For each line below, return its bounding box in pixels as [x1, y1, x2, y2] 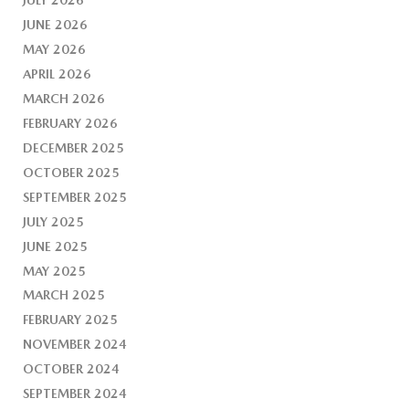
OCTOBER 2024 [23, 362, 121, 377]
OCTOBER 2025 [23, 164, 121, 180]
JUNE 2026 [23, 16, 89, 32]
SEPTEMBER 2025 [23, 189, 128, 204]
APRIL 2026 [23, 66, 92, 81]
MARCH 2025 [23, 288, 106, 303]
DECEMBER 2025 [23, 140, 125, 155]
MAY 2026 [23, 41, 87, 57]
